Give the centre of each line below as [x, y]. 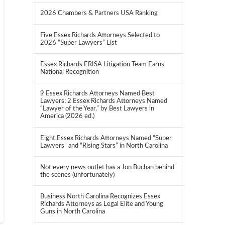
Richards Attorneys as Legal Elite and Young [101, 204]
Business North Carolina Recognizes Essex [100, 197]
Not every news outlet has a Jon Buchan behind [107, 167]
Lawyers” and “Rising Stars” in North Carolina [104, 145]
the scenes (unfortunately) [77, 175]
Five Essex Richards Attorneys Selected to [100, 35]
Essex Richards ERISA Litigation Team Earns [102, 64]
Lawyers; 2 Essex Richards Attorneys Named [103, 101]
